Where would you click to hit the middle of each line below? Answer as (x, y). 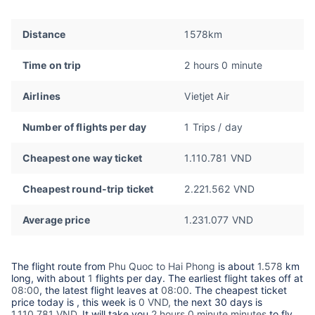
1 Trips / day (214, 127)
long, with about (50, 278)
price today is (44, 302)
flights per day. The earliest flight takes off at (198, 278)
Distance (44, 34)
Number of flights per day (85, 127)
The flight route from (60, 266)
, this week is (108, 302)
